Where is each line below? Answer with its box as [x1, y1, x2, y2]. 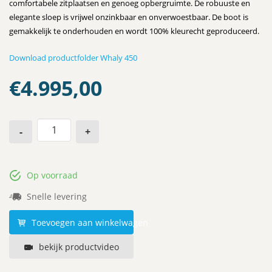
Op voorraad [24, 169, 78, 181]
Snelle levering [24, 190, 87, 202]
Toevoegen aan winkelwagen [29, 216, 148, 228]
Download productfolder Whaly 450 [9, 52, 137, 64]
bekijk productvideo [36, 240, 119, 253]
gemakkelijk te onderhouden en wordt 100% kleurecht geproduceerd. [9, 25, 259, 37]
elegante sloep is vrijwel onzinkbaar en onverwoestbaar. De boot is [9, 12, 248, 23]
